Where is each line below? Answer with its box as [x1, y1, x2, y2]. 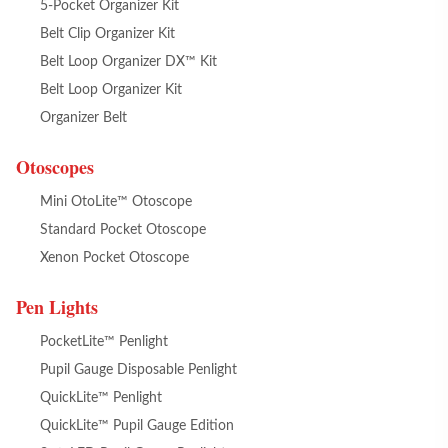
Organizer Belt [40, 111, 127, 125]
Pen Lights [16, 294, 98, 320]
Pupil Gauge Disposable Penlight [40, 363, 237, 377]
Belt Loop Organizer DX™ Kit [40, 55, 217, 69]
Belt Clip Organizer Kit [40, 27, 175, 41]
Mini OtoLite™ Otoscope [40, 195, 192, 209]
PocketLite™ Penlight [40, 335, 168, 349]
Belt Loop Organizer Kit [40, 83, 182, 97]
